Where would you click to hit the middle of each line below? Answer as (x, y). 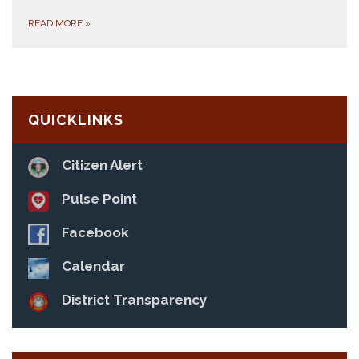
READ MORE (56, 23)
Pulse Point (99, 199)
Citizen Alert (102, 165)
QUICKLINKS (76, 120)
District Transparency (134, 300)
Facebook (95, 232)
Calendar (93, 266)
